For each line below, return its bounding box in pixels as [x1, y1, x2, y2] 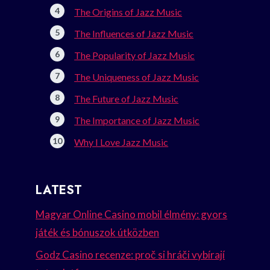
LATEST [36, 181, 83, 199]
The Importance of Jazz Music [74, 115, 200, 127]
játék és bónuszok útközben [36, 226, 160, 239]
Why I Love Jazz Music [74, 136, 169, 148]
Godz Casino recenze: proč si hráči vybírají [36, 248, 225, 261]
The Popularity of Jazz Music [74, 49, 195, 61]
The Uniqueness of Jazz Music [74, 71, 199, 83]
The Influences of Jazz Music [74, 28, 194, 40]
